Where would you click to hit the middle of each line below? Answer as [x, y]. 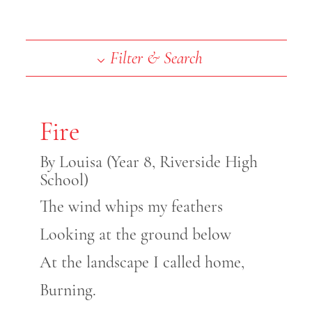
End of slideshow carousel [113, 47]
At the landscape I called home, [142, 263]
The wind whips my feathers [131, 207]
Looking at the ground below [135, 235]
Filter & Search [156, 58]
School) [64, 180]
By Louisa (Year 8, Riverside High [149, 162]
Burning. [68, 290]
